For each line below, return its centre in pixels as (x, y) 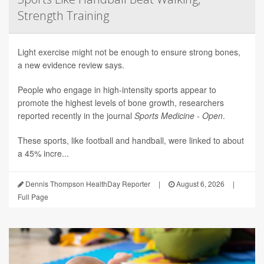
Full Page (33, 196)
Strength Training (63, 15)
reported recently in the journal (76, 115)
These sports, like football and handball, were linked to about (131, 140)
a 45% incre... (43, 153)
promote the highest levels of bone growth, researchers (121, 102)
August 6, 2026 (199, 183)
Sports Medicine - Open (179, 115)
